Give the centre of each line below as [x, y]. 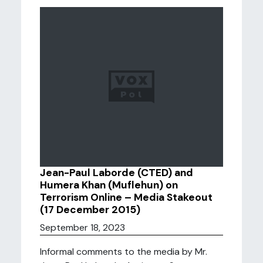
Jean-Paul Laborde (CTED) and [117, 173]
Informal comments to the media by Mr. [124, 252]
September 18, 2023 [82, 227]
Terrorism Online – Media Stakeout [126, 197]
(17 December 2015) [90, 210]
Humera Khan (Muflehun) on [109, 185]
